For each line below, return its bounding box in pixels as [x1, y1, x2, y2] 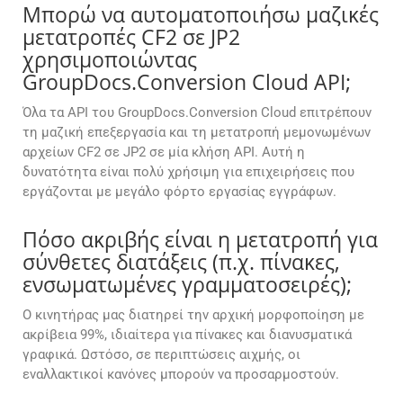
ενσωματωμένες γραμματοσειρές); [22, 270, 352, 300]
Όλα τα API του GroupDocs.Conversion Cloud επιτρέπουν [22, 104, 372, 121]
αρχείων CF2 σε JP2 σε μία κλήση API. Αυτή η [22, 144, 305, 161]
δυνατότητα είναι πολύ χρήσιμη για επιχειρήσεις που [22, 164, 354, 181]
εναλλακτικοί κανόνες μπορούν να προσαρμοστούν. [22, 366, 339, 383]
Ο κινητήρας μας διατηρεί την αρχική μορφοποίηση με [22, 307, 364, 324]
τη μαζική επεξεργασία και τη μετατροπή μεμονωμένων [22, 124, 371, 141]
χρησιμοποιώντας [22, 45, 197, 75]
